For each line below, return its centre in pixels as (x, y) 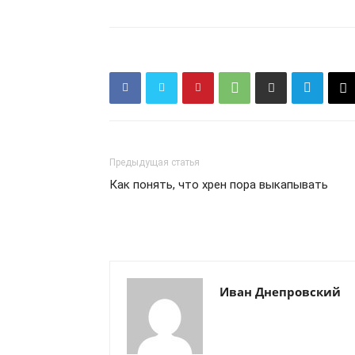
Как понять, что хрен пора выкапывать (219, 184)
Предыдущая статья (155, 162)
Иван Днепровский (280, 291)
